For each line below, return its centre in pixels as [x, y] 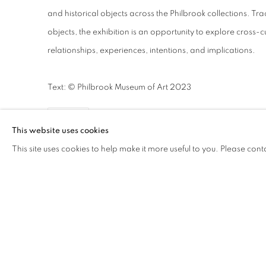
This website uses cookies [60, 131]
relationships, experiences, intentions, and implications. [151, 51]
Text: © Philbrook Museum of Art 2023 [119, 88]
